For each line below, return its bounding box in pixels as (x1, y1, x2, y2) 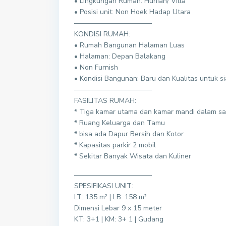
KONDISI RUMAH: (74, 29, 130, 39)
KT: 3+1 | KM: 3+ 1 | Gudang (74, 214, 163, 224)
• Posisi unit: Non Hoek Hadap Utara (74, 7, 191, 17)
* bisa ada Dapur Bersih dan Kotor (74, 129, 184, 139)
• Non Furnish (74, 63, 118, 72)
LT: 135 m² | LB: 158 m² (74, 192, 147, 202)
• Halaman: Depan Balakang (74, 51, 165, 61)
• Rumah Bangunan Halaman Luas (74, 40, 185, 50)
